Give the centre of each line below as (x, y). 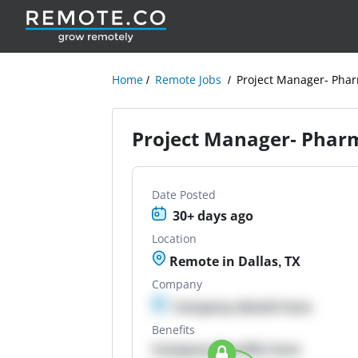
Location (175, 239)
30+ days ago (213, 216)
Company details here (243, 307)
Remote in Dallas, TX (234, 261)
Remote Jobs (189, 80)
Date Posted (184, 195)
